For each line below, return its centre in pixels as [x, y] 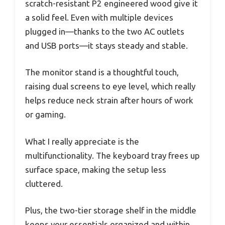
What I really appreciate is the [82, 141]
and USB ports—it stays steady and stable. [106, 45]
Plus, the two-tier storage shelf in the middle [111, 210]
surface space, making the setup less [96, 169]
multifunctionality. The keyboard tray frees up [113, 155]
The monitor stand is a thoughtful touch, [102, 72]
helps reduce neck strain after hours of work [109, 100]
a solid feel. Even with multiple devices [99, 17]
